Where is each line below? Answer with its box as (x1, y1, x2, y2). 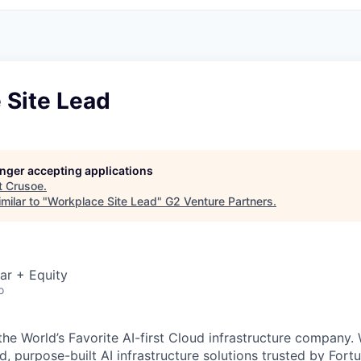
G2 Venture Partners (165, 194, 273, 208)
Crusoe (6, 179, 44, 193)
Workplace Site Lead (48, 194, 157, 208)
